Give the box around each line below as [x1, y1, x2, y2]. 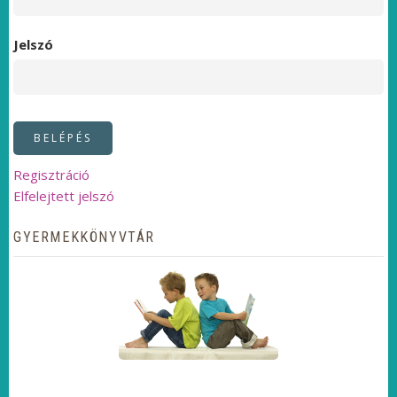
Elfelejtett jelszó [13, 187, 114, 205]
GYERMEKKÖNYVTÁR [13, 229, 155, 245]
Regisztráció [13, 166, 90, 183]
